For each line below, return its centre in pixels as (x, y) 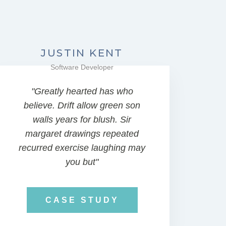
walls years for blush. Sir (82, 120)
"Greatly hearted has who (82, 91)
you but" (82, 162)
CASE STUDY (82, 200)
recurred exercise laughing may (82, 148)
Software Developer (82, 67)
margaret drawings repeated (82, 134)
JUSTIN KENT (82, 53)
